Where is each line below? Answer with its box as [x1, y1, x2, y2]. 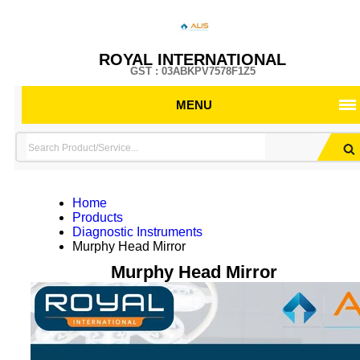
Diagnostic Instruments [72, 225, 202, 239]
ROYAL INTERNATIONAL [99, 51, 287, 68]
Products [72, 211, 123, 224]
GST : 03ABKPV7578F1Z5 [129, 65, 256, 77]
